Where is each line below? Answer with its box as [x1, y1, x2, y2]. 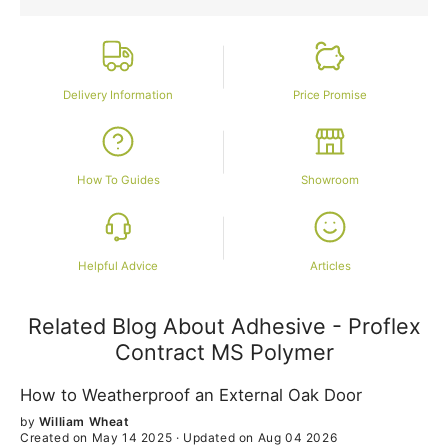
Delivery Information [63, 87, 173, 102]
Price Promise [293, 87, 367, 102]
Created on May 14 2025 [20, 429, 176, 445]
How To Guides [76, 173, 160, 188]
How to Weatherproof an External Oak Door [20, 384, 362, 405]
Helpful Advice [78, 258, 158, 273]
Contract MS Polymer [114, 338, 334, 365]
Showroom [301, 173, 359, 188]
